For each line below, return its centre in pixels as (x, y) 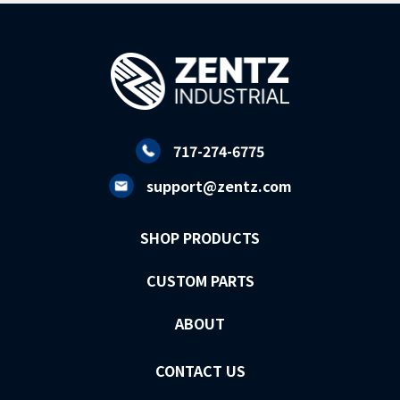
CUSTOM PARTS (200, 280)
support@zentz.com (219, 185)
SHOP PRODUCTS (200, 237)
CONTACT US (200, 370)
